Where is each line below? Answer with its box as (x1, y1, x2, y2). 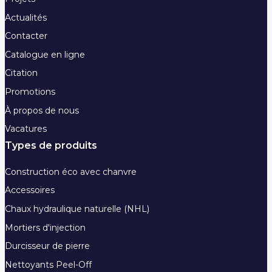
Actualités (5, 12, 47, 23)
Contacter (5, 30, 47, 42)
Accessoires (5, 185, 55, 196)
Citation (5, 67, 38, 79)
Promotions (5, 86, 55, 98)
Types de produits (5, 140, 97, 152)
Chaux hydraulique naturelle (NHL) (5, 203, 149, 215)
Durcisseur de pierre (5, 240, 90, 252)
